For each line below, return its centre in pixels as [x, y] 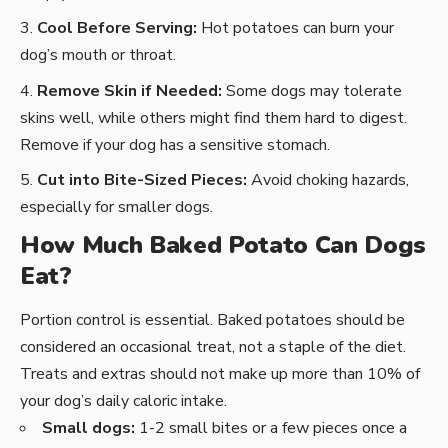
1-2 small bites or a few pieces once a [271, 428]
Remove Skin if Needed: [129, 90]
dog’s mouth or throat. [98, 55]
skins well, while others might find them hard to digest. [213, 117]
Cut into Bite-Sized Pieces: [142, 180]
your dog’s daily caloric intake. [123, 401]
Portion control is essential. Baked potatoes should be [212, 320]
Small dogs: [88, 428]
